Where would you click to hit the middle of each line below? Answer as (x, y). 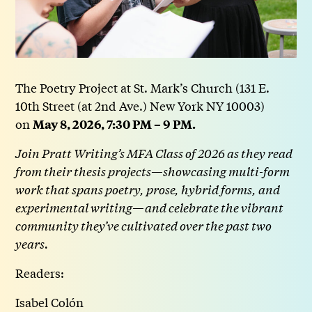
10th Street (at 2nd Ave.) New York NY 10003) (140, 106)
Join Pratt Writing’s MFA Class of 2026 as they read (154, 153)
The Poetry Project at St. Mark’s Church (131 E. (143, 88)
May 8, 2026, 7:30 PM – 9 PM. (115, 124)
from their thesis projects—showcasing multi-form (153, 171)
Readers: (40, 273)
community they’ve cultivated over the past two (144, 226)
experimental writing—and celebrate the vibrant (150, 208)
